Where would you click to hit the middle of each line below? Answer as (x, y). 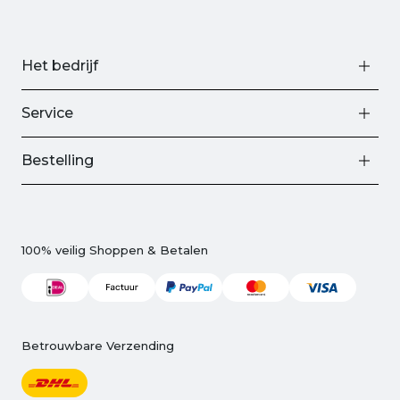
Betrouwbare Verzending (98, 345)
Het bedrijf (60, 65)
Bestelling (58, 160)
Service (47, 112)
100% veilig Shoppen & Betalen (115, 250)
